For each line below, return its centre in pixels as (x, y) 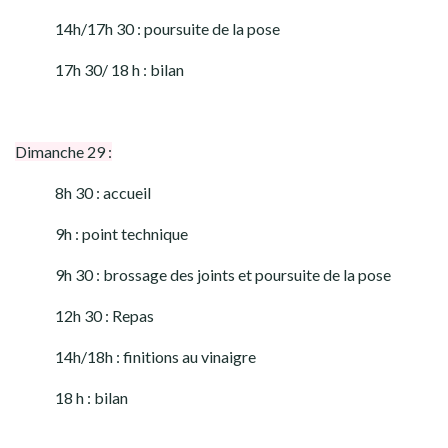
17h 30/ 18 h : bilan (119, 69)
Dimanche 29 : (63, 151)
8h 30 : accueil (103, 192)
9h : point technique (121, 233)
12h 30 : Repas (104, 315)
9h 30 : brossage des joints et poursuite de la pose (223, 274)
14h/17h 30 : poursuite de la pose (167, 28)
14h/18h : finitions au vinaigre (155, 356)
